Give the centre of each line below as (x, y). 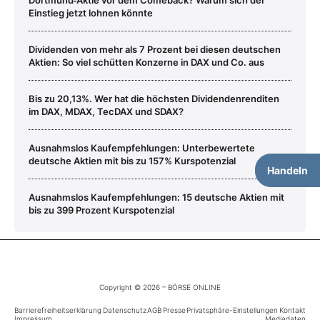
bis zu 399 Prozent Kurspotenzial (101, 210)
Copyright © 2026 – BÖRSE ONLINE (160, 287)
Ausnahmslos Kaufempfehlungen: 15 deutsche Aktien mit (156, 197)
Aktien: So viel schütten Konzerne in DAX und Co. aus (146, 62)
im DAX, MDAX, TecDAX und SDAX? (106, 111)
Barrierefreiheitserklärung (58, 310)
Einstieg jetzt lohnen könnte (91, 12)
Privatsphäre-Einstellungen (232, 310)
